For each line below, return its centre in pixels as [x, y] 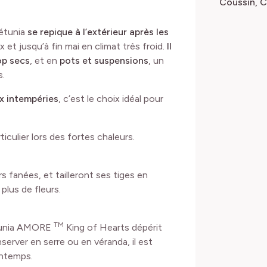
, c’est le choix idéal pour [111, 98]
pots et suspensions [104, 60]
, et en [45, 60]
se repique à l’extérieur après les [98, 32]
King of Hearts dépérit [113, 227]
